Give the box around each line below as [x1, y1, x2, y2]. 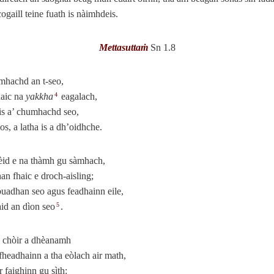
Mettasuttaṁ [98, 42, 148, 53]
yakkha [26, 91, 53, 102]
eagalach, [59, 91, 97, 102]
